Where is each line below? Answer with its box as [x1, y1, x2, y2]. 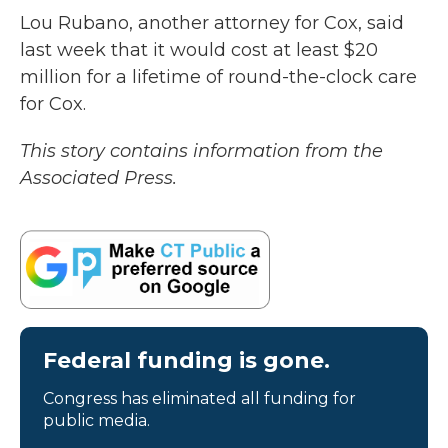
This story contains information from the [20, 140, 383, 162]
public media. [43, 410, 150, 430]
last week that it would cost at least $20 [20, 39, 378, 61]
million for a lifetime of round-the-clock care [20, 66, 417, 88]
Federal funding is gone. [43, 346, 330, 374]
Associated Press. [20, 167, 177, 189]
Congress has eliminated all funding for [43, 388, 356, 408]
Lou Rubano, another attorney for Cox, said [20, 12, 404, 34]
